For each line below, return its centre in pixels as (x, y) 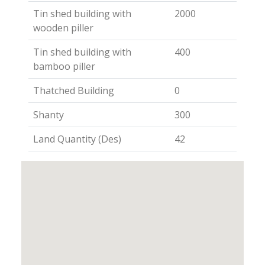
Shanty (49, 115)
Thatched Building (74, 91)
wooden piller (63, 28)
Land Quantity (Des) (77, 139)
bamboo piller (64, 66)
